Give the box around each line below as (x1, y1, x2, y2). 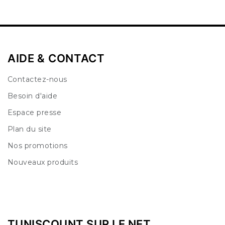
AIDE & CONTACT (7, 52, 105, 65)
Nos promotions (7, 141, 68, 151)
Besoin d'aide (7, 91, 58, 101)
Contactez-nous (7, 75, 67, 84)
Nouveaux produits (7, 158, 78, 167)
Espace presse (7, 108, 62, 118)
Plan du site (7, 125, 52, 134)
